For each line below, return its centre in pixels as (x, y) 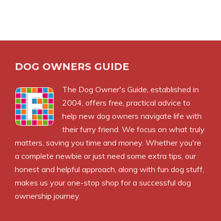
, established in (173, 89)
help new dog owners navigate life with (132, 116)
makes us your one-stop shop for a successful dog (103, 182)
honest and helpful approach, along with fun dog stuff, (110, 169)
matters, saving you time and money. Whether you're (108, 142)
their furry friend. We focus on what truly (133, 129)
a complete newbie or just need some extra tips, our (105, 156)
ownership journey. (48, 196)
